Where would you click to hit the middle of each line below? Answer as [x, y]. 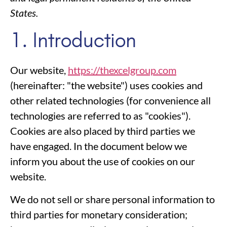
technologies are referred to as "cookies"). [100, 116]
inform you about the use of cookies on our [103, 161]
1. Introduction [73, 40]
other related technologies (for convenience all [110, 101]
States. [24, 13]
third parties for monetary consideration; [99, 214]
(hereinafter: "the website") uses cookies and [106, 85]
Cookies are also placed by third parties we [103, 131]
